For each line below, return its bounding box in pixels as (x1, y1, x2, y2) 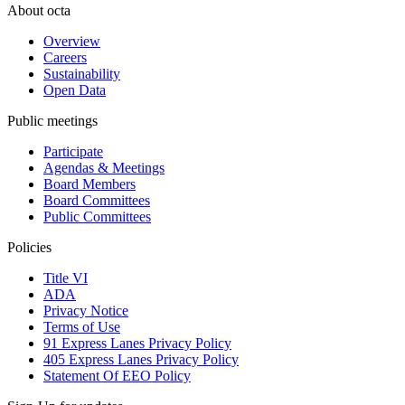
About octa (7, 2, 71, 18)
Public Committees (43, 208, 151, 224)
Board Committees (43, 192, 150, 208)
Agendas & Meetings (43, 159, 165, 175)
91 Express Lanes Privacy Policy (43, 334, 231, 351)
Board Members (43, 175, 136, 192)
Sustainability (43, 65, 120, 81)
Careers (43, 49, 87, 65)
